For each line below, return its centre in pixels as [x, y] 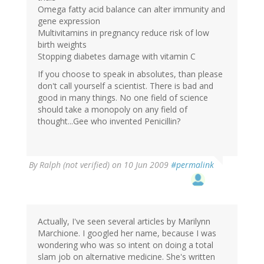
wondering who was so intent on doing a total [126, 245]
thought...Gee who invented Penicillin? [109, 121]
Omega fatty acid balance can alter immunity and [131, 9]
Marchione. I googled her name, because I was [127, 233]
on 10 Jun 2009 [140, 165]
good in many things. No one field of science [123, 98]
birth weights [62, 45]
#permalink [192, 165]
